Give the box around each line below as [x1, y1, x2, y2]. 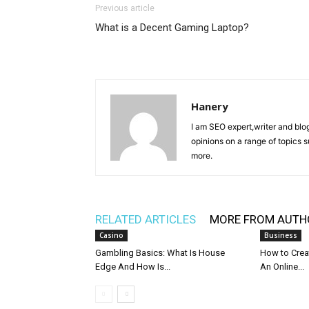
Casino [99, 230, 123, 240]
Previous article [95, 3, 154, 13]
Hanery [191, 99, 228, 113]
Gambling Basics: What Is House [95, 248, 225, 258]
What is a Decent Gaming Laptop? [95, 21, 249, 34]
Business [264, 230, 297, 240]
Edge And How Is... [95, 261, 170, 272]
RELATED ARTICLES [95, 212, 196, 226]
